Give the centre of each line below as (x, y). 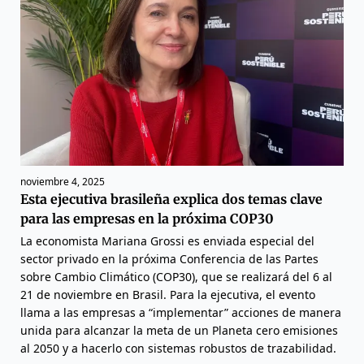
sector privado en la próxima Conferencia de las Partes (169, 259)
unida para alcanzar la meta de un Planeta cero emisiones (179, 331)
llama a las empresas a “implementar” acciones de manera (181, 313)
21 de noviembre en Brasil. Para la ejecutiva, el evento (168, 295)
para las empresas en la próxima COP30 (147, 219)
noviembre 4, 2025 (63, 182)
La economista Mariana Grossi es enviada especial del (167, 241)
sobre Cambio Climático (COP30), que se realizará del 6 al (176, 277)
